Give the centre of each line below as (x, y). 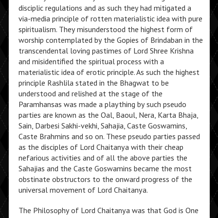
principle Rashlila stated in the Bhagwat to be (93, 83)
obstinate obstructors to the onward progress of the (105, 179)
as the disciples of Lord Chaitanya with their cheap (101, 147)
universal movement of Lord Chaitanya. (83, 190)
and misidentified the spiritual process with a (91, 61)
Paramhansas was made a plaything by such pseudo (102, 104)
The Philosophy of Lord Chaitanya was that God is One (108, 210)
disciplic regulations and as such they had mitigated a (105, 8)
